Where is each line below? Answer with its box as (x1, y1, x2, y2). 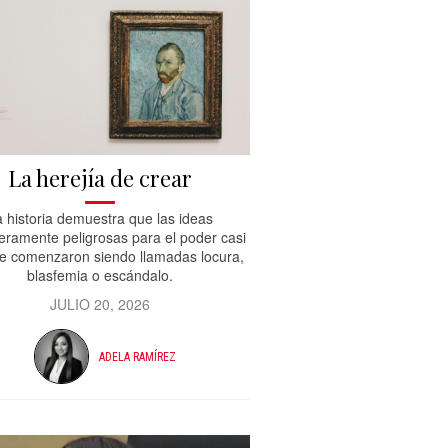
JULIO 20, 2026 (49, 294, 150, 315)
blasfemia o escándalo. (26, 265, 173, 286)
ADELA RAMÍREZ (98, 349, 176, 364)
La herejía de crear (7, 163, 192, 194)
